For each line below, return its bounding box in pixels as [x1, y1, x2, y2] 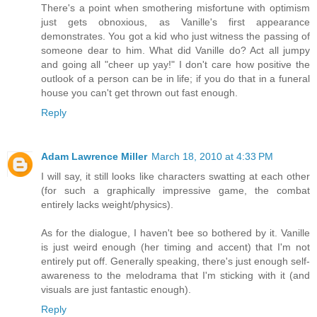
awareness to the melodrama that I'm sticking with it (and [41, 270, 310, 282]
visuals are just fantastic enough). [41, 284, 191, 296]
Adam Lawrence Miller [41, 151, 147, 163]
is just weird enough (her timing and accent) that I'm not [41, 241, 310, 253]
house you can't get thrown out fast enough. [41, 87, 238, 99]
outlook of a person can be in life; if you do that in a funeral [41, 73, 310, 85]
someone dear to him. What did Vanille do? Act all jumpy [41, 45, 310, 57]
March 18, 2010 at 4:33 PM [151, 151, 273, 163]
